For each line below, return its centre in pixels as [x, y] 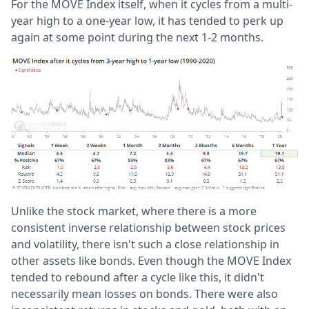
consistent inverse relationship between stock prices [148, 228]
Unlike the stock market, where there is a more [134, 211]
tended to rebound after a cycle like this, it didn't [138, 278]
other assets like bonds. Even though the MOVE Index [151, 261]
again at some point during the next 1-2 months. [137, 38]
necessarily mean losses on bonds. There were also [144, 294]
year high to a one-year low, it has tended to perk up [147, 21]
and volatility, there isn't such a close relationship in [145, 245]
